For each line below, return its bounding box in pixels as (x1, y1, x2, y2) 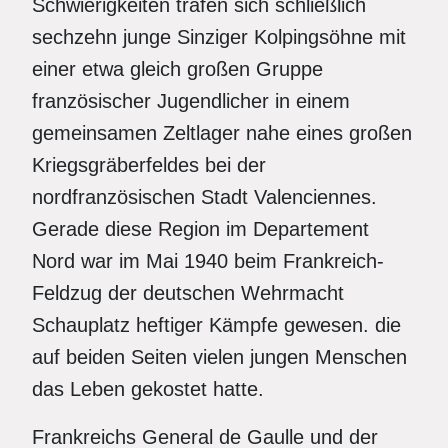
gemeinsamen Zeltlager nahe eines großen (32, 122, 412, 144)
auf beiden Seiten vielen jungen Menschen (32, 346, 407, 368)
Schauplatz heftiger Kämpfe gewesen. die (32, 314, 401, 336)
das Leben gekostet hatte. (32, 378, 264, 400)
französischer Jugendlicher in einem (32, 90, 350, 112)
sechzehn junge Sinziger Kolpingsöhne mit (32, 26, 406, 48)
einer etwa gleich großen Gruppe (32, 58, 323, 80)
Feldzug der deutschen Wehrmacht (32, 282, 344, 304)
